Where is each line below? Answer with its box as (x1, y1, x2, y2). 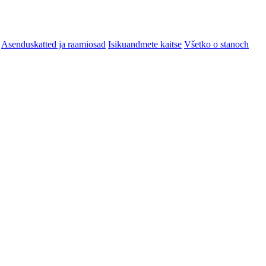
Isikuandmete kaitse (108, 39, 182, 49)
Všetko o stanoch (184, 39, 249, 49)
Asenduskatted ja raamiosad (1, 39, 106, 49)
